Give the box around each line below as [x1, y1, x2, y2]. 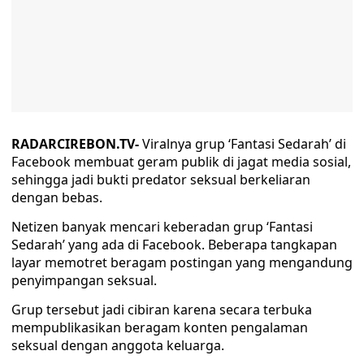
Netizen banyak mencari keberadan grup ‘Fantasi [11, 218, 313, 236]
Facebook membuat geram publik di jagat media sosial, [11, 153, 351, 171]
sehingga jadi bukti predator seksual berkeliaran [11, 171, 310, 188]
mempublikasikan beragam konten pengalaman [11, 318, 308, 336]
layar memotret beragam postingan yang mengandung [11, 253, 353, 271]
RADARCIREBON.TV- [11, 135, 139, 153]
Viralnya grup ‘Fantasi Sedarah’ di [139, 135, 346, 153]
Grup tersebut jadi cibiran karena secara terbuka [11, 301, 312, 318]
